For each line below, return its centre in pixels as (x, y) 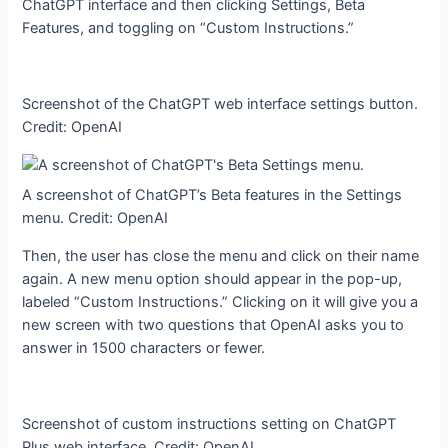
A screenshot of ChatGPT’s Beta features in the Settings (212, 195)
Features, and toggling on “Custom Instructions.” (188, 27)
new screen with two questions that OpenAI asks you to (213, 324)
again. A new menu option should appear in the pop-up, (212, 278)
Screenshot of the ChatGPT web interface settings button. (220, 104)
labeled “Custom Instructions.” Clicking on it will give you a (220, 301)
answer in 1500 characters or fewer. (144, 347)
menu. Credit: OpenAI (95, 218)
